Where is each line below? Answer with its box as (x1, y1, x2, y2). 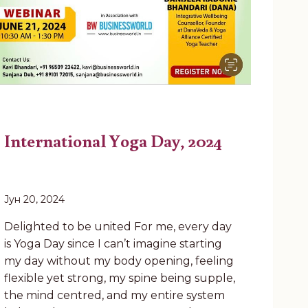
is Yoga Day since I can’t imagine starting (3, 237, 222, 251)
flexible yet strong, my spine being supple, (3, 272, 235, 285)
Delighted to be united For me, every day (3, 220, 232, 234)
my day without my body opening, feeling (3, 254, 234, 268)
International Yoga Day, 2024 (3, 129, 222, 153)
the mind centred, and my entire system (3, 289, 225, 302)
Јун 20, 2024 (3, 193, 65, 206)
